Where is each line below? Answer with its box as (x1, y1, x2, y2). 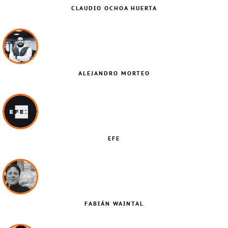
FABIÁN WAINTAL (84, 199, 144, 207)
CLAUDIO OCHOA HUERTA (71, 4, 157, 12)
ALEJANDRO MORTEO (78, 69, 150, 77)
